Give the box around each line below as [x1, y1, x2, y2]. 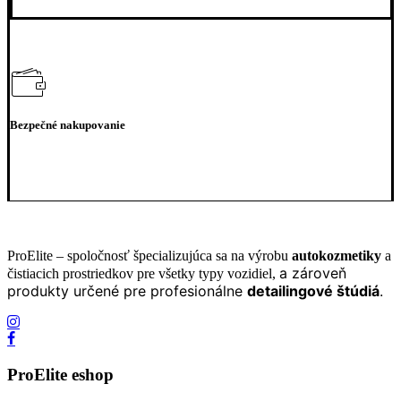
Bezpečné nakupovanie [10, 117, 125, 132]
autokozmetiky [292, 247, 381, 263]
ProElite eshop [7, 364, 114, 384]
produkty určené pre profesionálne [7, 281, 247, 300]
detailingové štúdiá [247, 281, 380, 300]
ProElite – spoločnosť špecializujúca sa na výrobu [7, 247, 292, 263]
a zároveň [279, 263, 346, 282]
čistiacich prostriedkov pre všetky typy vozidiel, [7, 265, 279, 281]
